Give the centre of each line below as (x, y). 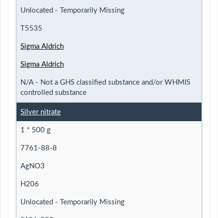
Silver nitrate (41, 112)
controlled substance (54, 92)
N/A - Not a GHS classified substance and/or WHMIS (105, 82)
